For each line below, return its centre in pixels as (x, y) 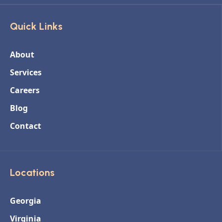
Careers (25, 90)
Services (26, 72)
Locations (32, 172)
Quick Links (36, 26)
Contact (26, 126)
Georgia (26, 200)
